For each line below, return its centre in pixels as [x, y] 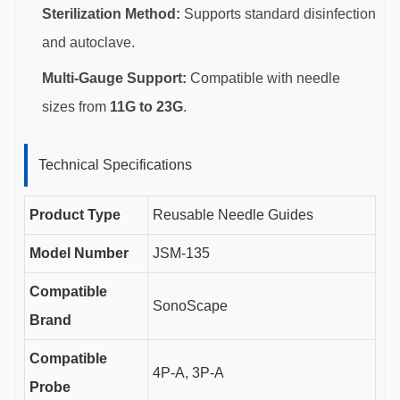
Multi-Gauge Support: [114, 78]
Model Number [79, 253]
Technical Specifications [115, 165]
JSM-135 [181, 253]
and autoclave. [88, 42]
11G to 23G [146, 107]
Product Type [75, 215]
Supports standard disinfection [278, 14]
